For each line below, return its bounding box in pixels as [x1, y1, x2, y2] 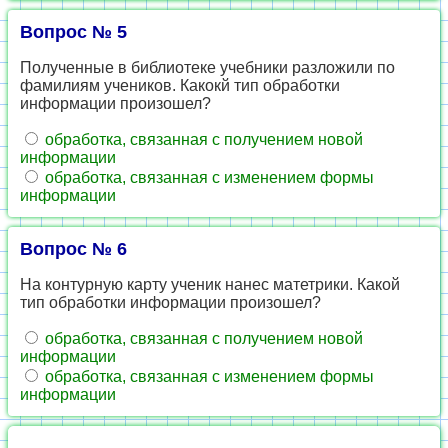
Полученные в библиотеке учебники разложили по [20, 59, 395, 76]
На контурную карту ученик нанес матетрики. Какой [20, 276, 400, 293]
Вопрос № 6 [20, 239, 127, 259]
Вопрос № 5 [20, 22, 127, 42]
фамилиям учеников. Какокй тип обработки [20, 77, 340, 94]
